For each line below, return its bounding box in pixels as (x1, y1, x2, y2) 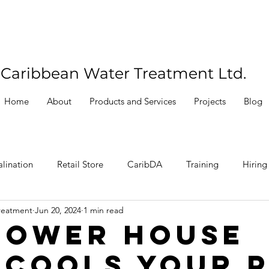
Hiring (243, 158, 267, 170)
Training (186, 158, 219, 170)
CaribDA (127, 158, 162, 170)
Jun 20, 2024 (35, 204, 81, 216)
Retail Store (57, 158, 103, 170)
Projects (194, 95, 226, 107)
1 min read (83, 204, 124, 216)
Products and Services (89, 95, 176, 107)
